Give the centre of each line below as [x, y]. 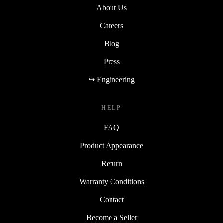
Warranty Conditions [111, 182]
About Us [111, 8]
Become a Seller [111, 218]
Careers [111, 26]
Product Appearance [111, 146]
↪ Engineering [111, 80]
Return [111, 164]
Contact [111, 200]
